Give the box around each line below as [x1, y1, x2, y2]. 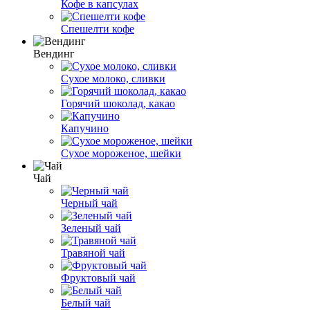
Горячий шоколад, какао [61, 97, 175, 109]
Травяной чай [61, 246, 125, 259]
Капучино [61, 122, 109, 134]
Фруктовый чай [61, 271, 136, 284]
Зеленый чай [61, 221, 121, 234]
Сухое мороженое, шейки [61, 147, 181, 159]
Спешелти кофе [61, 22, 134, 35]
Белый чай [61, 296, 111, 309]
